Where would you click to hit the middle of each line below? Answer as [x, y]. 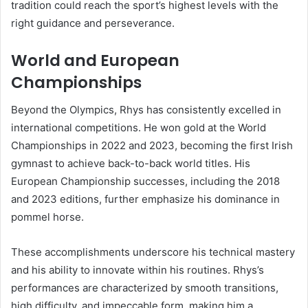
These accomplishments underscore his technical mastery [153, 252]
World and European [95, 60]
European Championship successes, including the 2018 [145, 181]
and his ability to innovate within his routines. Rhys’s [137, 270]
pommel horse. [47, 217]
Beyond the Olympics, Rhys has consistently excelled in [146, 110]
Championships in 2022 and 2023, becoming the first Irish [152, 146]
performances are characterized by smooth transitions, [145, 288]
